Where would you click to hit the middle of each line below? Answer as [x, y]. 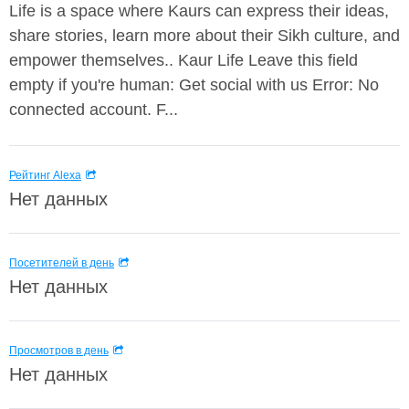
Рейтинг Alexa [45, 175]
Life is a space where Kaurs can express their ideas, [199, 11]
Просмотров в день [59, 351]
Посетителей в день [62, 263]
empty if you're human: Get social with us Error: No [194, 85]
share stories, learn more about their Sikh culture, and [204, 36]
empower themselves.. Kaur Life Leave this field [184, 60]
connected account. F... [94, 110]
